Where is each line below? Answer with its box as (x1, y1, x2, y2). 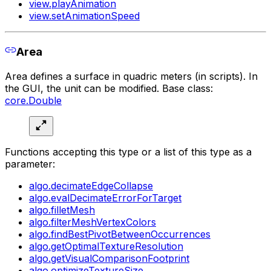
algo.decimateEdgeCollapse (29, 179, 153, 192)
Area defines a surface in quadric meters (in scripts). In (5, 70, 258, 82)
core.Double (5, 94, 62, 106)
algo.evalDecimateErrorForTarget (29, 191, 181, 204)
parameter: (5, 157, 55, 170)
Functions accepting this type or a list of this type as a (5, 145, 252, 158)
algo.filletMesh (29, 203, 95, 216)
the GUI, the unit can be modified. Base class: (5, 82, 213, 94)
